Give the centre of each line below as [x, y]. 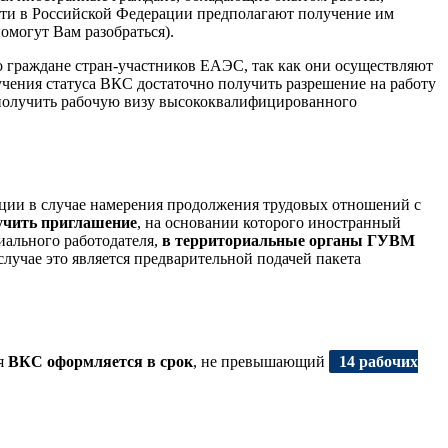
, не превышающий [261, 361]
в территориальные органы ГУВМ [288, 241]
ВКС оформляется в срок [100, 361]
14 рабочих [378, 361]
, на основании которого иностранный [269, 223]
